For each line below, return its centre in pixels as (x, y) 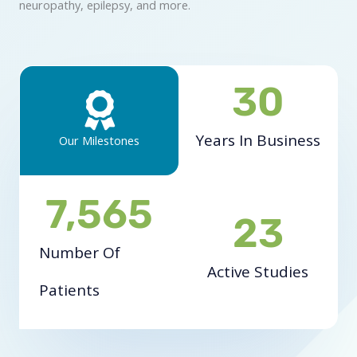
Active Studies (258, 271)
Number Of (80, 253)
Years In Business (258, 141)
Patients (69, 290)
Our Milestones (99, 141)
